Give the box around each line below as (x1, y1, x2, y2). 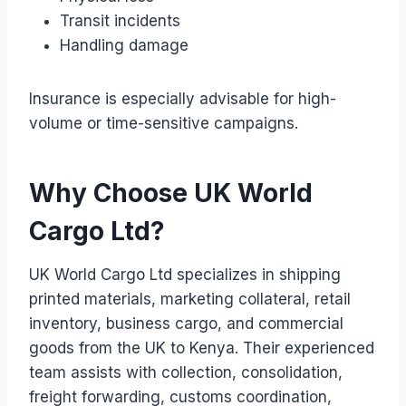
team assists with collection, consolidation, (29, 362, 343, 382)
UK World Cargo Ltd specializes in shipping (29, 265, 341, 284)
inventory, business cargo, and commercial (29, 314, 343, 333)
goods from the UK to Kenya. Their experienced (29, 338, 374, 357)
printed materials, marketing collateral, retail (29, 289, 351, 308)
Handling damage (60, 35, 188, 54)
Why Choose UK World (29, 177, 313, 208)
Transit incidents (60, 11, 180, 30)
